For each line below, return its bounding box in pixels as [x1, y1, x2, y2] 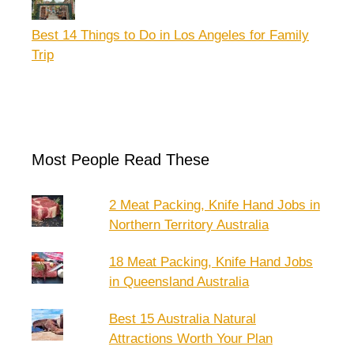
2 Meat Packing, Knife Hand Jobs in [108, 198, 320, 213]
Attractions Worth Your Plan [108, 331, 273, 346]
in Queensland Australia [108, 274, 249, 289]
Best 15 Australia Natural [108, 311, 256, 326]
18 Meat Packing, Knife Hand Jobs [108, 254, 313, 269]
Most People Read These [32, 151, 209, 168]
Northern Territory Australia [108, 217, 269, 232]
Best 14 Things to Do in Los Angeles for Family [32, 28, 309, 43]
